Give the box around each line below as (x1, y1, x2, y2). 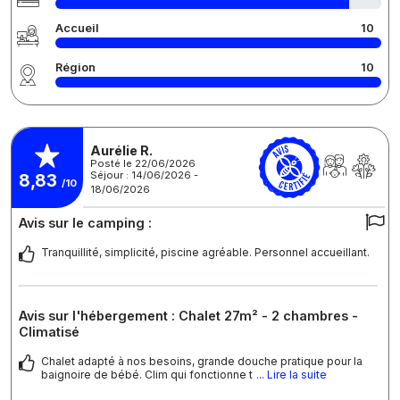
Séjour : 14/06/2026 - (90, 168, 198, 181)
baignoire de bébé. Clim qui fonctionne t (41, 368, 253, 382)
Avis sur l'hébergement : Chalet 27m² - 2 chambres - (19, 308, 358, 324)
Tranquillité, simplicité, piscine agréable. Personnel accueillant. (41, 246, 370, 260)
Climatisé (19, 324, 79, 340)
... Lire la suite (256, 368, 327, 382)
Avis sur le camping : (19, 215, 152, 231)
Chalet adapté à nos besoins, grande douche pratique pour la (41, 354, 362, 369)
